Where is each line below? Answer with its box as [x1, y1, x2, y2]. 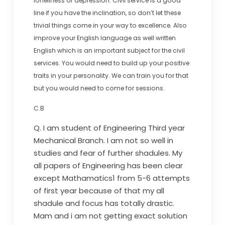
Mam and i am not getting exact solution [33, 210, 187, 221]
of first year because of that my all [33, 185, 164, 196]
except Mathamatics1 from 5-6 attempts [33, 173, 190, 183]
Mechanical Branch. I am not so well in [33, 135, 173, 146]
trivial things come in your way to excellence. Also [33, 21, 187, 30]
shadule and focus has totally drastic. [33, 198, 174, 208]
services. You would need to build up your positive [33, 59, 189, 67]
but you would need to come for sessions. [33, 84, 165, 92]
